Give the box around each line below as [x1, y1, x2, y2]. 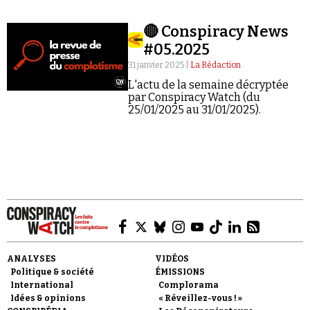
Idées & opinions [10, 293, 86, 303]
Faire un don [102, 92, 173, 106]
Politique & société [10, 267, 94, 277]
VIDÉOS [155, 254, 189, 264]
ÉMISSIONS [155, 267, 205, 277]
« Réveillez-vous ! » [158, 293, 242, 303]
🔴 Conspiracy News [143, 22, 289, 41]
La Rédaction [190, 60, 241, 70]
